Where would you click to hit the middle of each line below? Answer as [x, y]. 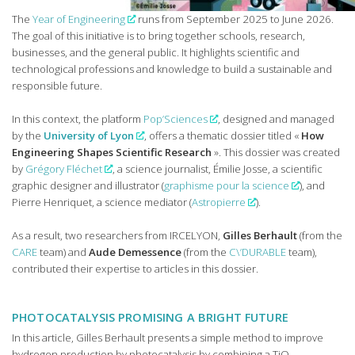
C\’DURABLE [258, 252]
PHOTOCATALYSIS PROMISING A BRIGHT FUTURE [150, 317]
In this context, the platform [78, 119]
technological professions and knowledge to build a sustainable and [172, 69]
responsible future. [57, 86]
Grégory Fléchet [64, 169]
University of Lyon [89, 136]
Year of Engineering [79, 19]
